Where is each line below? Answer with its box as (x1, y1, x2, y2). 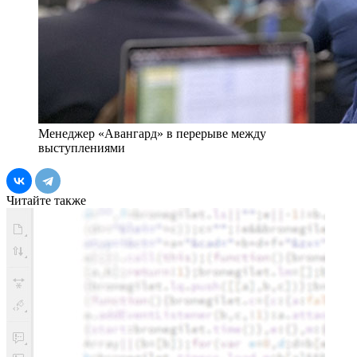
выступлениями (38, 141, 125, 155)
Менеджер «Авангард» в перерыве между (38, 127, 266, 141)
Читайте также (6, 194, 86, 208)
